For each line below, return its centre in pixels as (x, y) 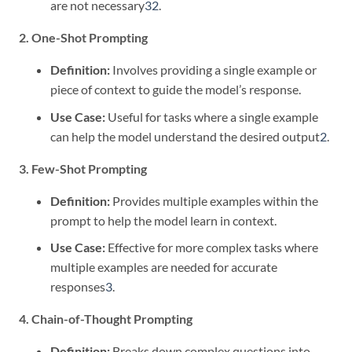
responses (78, 287)
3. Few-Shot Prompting (83, 168)
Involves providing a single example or (213, 69)
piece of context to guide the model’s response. (176, 89)
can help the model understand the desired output (185, 136)
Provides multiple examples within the (214, 200)
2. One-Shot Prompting (83, 37)
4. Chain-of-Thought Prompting (106, 319)
